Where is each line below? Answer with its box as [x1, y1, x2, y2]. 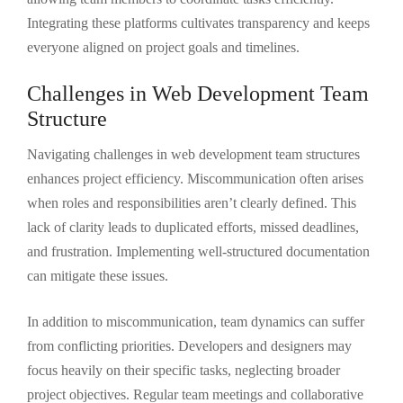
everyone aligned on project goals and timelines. [27, 40, 300, 55]
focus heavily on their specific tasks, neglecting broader [27, 363, 340, 378]
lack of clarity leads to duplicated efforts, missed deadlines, [27, 219, 359, 235]
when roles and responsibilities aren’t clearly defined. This [27, 195, 356, 210]
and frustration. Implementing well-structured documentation [27, 244, 370, 259]
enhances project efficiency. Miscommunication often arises [27, 171, 363, 186]
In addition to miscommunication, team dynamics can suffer [27, 314, 364, 329]
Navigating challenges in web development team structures [27, 147, 360, 162]
